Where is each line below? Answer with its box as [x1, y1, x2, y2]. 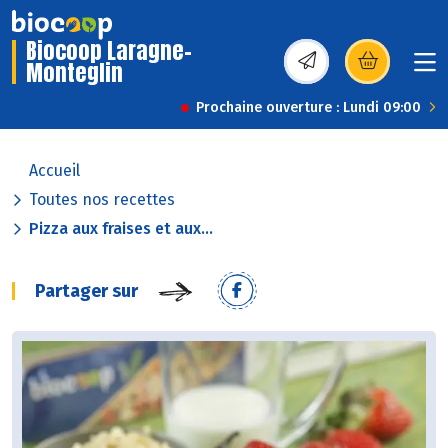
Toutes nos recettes [29, 190, 175, 210]
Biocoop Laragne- [26, 34, 192, 68]
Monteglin [26, 56, 123, 90]
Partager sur [35, 280, 138, 303]
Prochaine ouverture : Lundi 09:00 [196, 99, 421, 117]
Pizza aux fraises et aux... [29, 219, 213, 239]
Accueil [29, 161, 80, 181]
